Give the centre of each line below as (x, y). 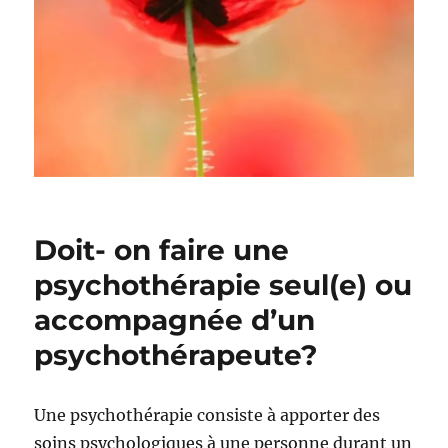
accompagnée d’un (175, 319)
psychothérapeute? (176, 354)
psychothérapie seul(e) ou (223, 284)
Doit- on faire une (162, 249)
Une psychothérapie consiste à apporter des (207, 414)
